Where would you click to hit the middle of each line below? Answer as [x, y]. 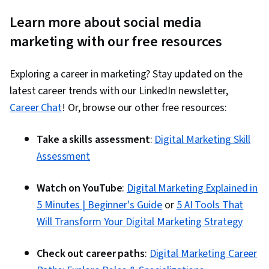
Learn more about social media [106, 23]
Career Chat [36, 108]
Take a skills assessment [93, 140]
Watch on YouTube [80, 189]
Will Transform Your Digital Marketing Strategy [140, 222]
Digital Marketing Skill [203, 140]
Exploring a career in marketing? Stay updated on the [126, 74]
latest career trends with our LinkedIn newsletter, [119, 91]
